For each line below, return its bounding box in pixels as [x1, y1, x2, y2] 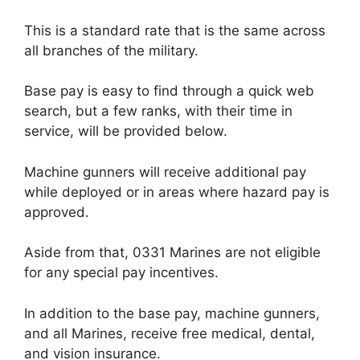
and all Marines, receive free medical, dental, [24, 325, 315, 342]
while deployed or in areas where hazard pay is [24, 183, 329, 200]
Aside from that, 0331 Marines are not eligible [24, 244, 321, 261]
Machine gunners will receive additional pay [24, 163, 306, 180]
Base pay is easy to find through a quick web [24, 83, 314, 100]
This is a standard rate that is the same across [24, 22, 325, 39]
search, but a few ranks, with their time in [24, 103, 292, 120]
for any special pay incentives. [24, 264, 219, 281]
